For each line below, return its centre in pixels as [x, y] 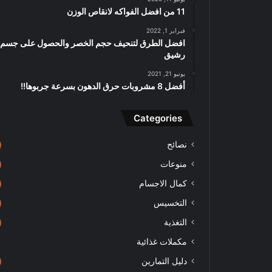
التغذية [175, 222]
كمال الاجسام [163, 183]
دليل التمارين [164, 261]
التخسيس [170, 203]
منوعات [174, 164]
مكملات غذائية [162, 242]
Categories [158, 118]
